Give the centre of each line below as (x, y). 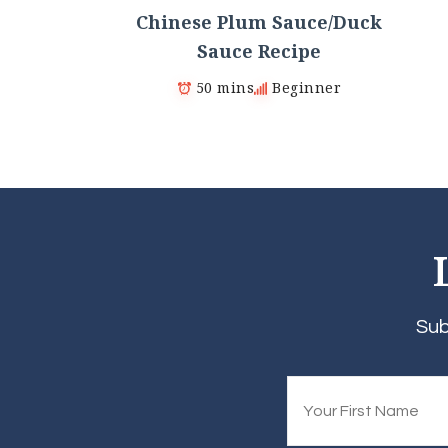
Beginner (307, 88)
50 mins (225, 88)
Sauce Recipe (259, 51)
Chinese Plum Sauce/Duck (259, 22)
